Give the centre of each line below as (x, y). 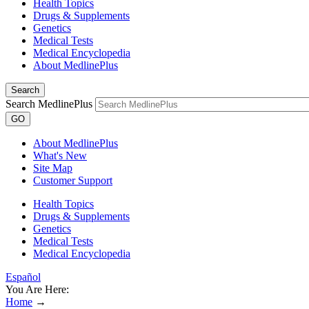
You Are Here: (37, 289)
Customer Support (73, 180)
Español (23, 277)
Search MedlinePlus (49, 104)
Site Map (53, 168)
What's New (60, 156)
